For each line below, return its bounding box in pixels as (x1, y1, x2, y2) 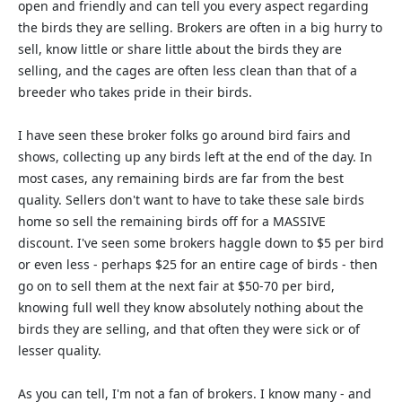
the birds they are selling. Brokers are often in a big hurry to (18, 19, 382, 36)
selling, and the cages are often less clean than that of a (18, 62, 357, 79)
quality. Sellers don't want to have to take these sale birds (18, 191, 364, 208)
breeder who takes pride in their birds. (18, 83, 252, 100)
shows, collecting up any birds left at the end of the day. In (18, 148, 372, 165)
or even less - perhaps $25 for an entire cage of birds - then (18, 256, 378, 273)
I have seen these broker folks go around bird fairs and (18, 127, 351, 144)
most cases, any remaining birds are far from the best (18, 170, 344, 187)
